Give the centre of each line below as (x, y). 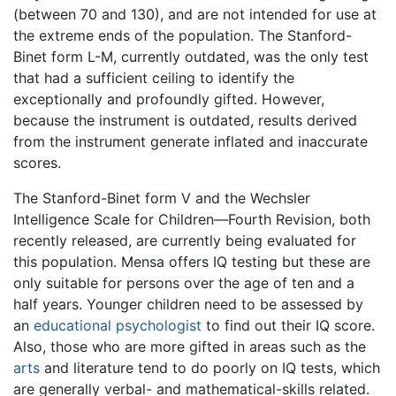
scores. (37, 162)
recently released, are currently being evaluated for (185, 240)
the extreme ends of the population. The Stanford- (183, 35)
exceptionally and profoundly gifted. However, (169, 99)
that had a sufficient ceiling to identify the (154, 77)
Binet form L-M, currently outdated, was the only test (191, 56)
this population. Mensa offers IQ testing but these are (192, 261)
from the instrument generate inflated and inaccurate (190, 141)
